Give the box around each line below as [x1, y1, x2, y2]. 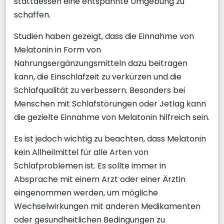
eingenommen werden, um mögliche [14, 187, 158, 198]
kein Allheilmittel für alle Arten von [14, 146, 148, 158]
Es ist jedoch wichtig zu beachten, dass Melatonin [14, 133, 206, 144]
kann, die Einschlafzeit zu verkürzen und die [14, 71, 181, 82]
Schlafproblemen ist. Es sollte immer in [14, 160, 166, 171]
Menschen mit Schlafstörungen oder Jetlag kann [14, 98, 206, 109]
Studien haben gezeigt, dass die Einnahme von [14, 30, 194, 42]
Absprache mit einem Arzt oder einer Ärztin [14, 173, 185, 185]
